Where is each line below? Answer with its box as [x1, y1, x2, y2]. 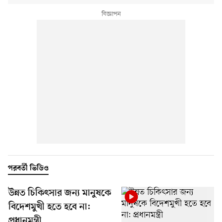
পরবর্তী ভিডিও [8, 164, 49, 173]
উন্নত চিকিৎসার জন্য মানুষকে [8, 187, 111, 199]
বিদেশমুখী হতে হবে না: [8, 201, 91, 213]
